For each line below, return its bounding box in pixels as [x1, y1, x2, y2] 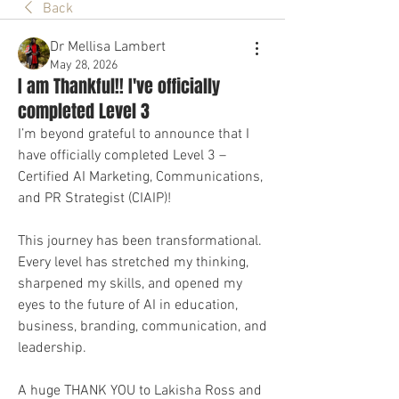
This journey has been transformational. [18, 232, 262, 251]
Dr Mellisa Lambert [50, 38, 166, 57]
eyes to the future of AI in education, [18, 297, 238, 315]
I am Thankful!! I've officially [18, 73, 220, 101]
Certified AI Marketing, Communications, [18, 168, 263, 187]
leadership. [18, 339, 86, 358]
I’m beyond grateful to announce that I [18, 126, 249, 144]
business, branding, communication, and [18, 318, 267, 337]
